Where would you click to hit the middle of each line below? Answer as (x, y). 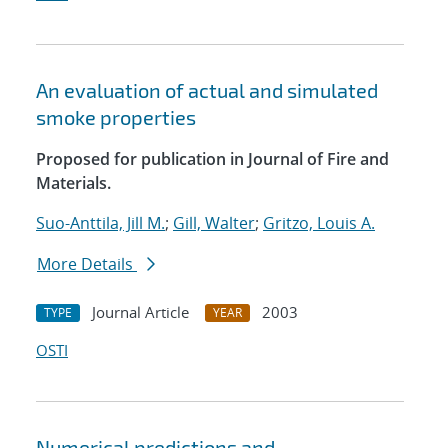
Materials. (73, 183)
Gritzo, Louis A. (319, 223)
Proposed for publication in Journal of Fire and (212, 159)
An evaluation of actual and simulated (207, 90)
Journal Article (140, 312)
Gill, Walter (214, 223)
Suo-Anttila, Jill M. (100, 223)
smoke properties (116, 117)
